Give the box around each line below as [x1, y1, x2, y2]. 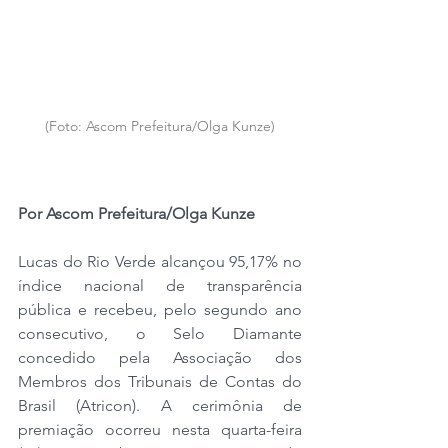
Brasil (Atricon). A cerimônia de [18, 395, 302, 415]
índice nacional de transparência [18, 275, 302, 295]
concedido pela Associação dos [18, 347, 302, 367]
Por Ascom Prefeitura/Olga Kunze [18, 203, 255, 223]
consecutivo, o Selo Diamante [18, 323, 302, 343]
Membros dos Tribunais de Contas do [18, 371, 302, 391]
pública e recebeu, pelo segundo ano [18, 299, 302, 319]
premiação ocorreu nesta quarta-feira [18, 419, 302, 439]
